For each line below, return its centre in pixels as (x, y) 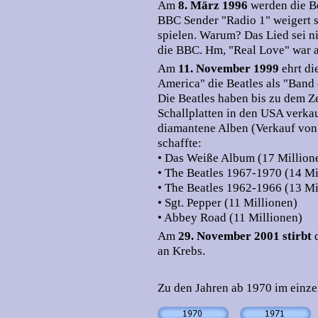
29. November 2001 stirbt (245, 236)
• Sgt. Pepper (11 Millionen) (227, 203)
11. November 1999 (230, 68)
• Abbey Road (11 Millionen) (230, 218)
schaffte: (180, 143)
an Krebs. (181, 251)
